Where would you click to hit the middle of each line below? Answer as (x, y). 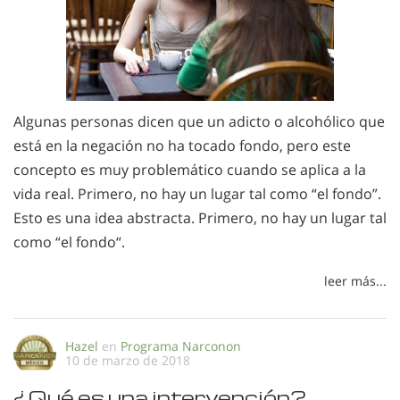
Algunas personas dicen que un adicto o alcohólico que (199, 121)
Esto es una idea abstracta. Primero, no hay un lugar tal (200, 218)
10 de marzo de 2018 (128, 360)
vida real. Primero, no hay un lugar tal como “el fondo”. (197, 194)
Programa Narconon (181, 346)
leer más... (355, 280)
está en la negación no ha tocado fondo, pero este (182, 146)
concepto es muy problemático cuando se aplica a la (190, 170)
